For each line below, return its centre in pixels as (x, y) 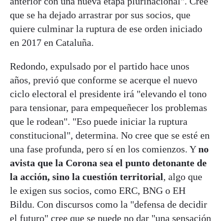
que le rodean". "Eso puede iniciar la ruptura (99, 122)
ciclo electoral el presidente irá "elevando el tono (108, 94)
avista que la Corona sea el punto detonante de (108, 163)
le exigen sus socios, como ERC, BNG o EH (98, 191)
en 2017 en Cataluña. (52, 43)
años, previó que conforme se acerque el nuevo (104, 80)
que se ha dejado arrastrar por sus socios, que (100, 15)
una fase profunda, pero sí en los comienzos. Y (104, 149)
